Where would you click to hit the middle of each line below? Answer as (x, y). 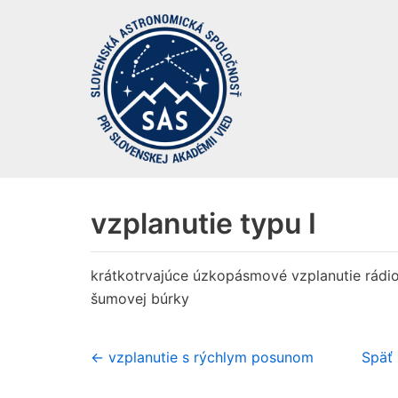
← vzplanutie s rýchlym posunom (202, 357)
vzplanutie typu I (203, 223)
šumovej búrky (140, 298)
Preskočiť (49, 49)
